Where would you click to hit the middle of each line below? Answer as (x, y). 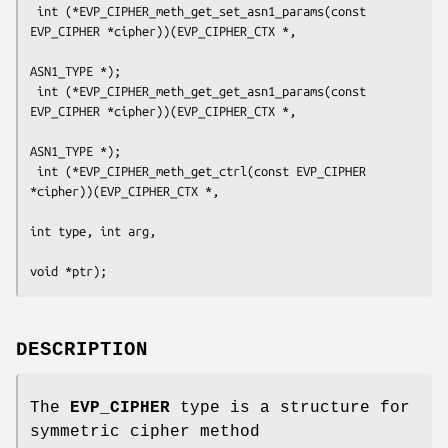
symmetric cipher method (145, 431)
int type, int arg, (93, 230)
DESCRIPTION (82, 349)
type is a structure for (290, 407)
